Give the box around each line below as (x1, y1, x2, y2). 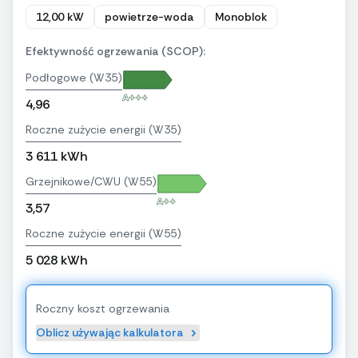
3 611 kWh (26, 148, 87, 165)
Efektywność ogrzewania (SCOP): (26, 44, 205, 59)
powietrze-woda (105, 10, 194, 25)
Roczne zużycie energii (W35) (26, 122, 181, 137)
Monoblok (215, 10, 267, 25)
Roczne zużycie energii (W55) (26, 226, 181, 241)
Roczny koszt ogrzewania (36, 301, 169, 316)
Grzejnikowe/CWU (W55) (26, 174, 157, 189)
